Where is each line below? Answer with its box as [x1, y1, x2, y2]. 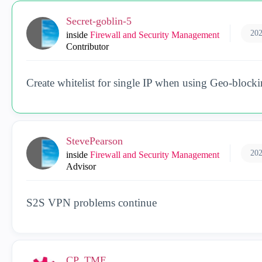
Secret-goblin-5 [66, 15, 132, 27]
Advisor [66, 161, 96, 171]
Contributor [66, 42, 109, 51]
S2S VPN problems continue [26, 196, 157, 209]
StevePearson [66, 135, 123, 147]
